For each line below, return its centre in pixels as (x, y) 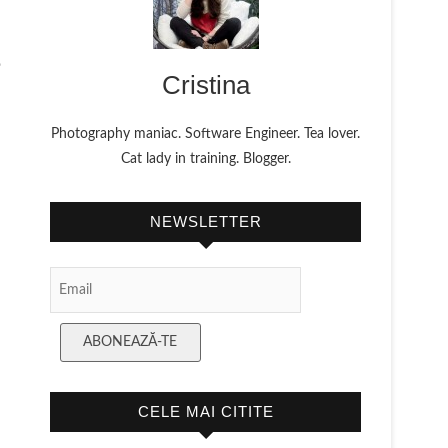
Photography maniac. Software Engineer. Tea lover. (205, 134)
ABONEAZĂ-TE (130, 342)
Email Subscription (105, 277)
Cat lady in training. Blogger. (205, 159)
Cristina (205, 85)
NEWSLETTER (205, 221)
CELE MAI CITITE (205, 411)
